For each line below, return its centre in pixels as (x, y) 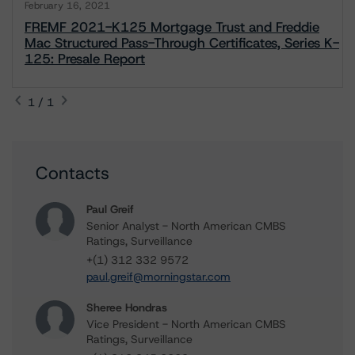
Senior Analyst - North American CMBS (186, 226)
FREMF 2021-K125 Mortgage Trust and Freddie (172, 27)
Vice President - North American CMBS (186, 324)
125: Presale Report (85, 59)
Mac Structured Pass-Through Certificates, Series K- (182, 43)
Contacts (73, 173)
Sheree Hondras (127, 307)
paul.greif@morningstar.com (158, 277)
